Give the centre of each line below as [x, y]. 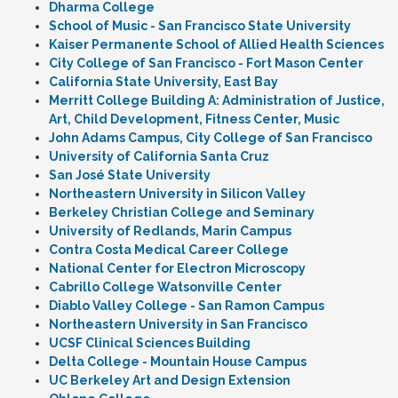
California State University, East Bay [163, 82]
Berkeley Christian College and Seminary [182, 212]
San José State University [130, 175]
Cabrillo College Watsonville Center [165, 287]
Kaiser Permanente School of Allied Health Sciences [216, 44]
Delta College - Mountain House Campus [178, 362]
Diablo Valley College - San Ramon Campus [187, 306]
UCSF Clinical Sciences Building [150, 343]
